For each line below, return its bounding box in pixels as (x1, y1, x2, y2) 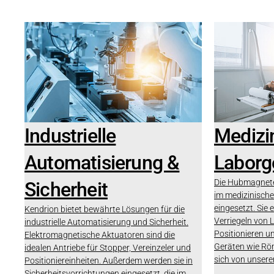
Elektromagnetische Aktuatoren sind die (24, 229, 175, 240)
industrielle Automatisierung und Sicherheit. (24, 217, 188, 227)
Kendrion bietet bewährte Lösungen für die (24, 204, 185, 214)
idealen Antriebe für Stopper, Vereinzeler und (24, 242, 191, 253)
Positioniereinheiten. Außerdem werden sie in (24, 255, 193, 265)
